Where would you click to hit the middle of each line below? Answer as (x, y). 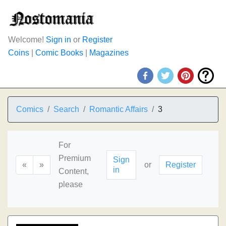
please (71, 184)
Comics (30, 109)
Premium (75, 158)
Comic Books (59, 53)
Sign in (59, 40)
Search (66, 109)
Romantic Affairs (119, 109)
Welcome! (27, 40)
